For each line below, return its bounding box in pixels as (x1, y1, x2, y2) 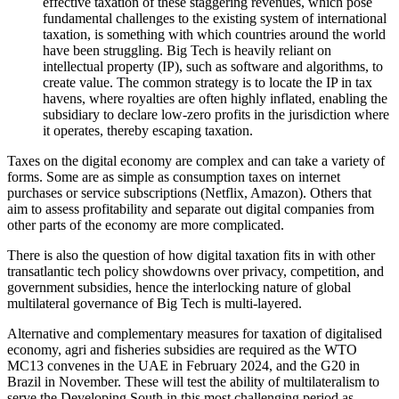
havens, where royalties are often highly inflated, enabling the (43, 90, 387, 106)
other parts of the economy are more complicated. (7, 216, 284, 232)
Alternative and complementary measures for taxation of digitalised (7, 325, 382, 341)
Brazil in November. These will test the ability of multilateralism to (7, 373, 379, 389)
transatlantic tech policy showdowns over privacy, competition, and (7, 263, 384, 279)
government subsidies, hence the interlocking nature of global (7, 279, 351, 295)
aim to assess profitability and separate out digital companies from (7, 200, 374, 216)
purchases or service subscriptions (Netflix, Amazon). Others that (7, 184, 371, 200)
